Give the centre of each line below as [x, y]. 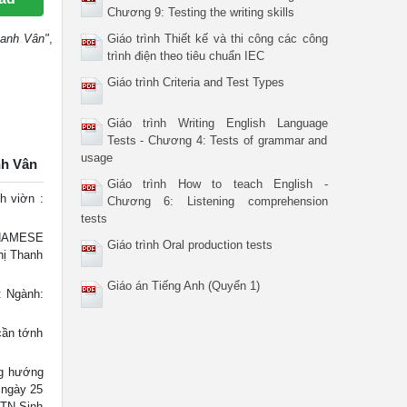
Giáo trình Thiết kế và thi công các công [217, 39]
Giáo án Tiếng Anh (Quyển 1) [183, 286]
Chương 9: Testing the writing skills [200, 12]
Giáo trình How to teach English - [217, 184]
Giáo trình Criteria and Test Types [195, 82]
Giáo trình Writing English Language [217, 123]
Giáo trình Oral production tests [189, 245]
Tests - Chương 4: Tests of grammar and [217, 140]
